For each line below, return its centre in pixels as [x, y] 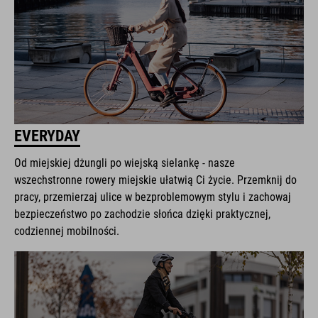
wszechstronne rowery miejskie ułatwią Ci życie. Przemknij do [155, 180]
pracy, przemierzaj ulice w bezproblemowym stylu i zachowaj [153, 197]
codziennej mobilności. [67, 231]
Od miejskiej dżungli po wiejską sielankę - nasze [125, 163]
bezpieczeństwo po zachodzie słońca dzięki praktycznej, [142, 214]
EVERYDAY [47, 136]
